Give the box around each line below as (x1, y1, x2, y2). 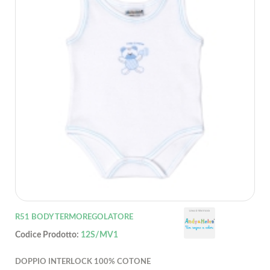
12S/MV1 (81, 231, 118, 240)
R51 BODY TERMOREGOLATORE (15, 213, 133, 222)
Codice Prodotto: (15, 231, 81, 240)
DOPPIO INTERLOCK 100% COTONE (15, 258, 151, 266)
